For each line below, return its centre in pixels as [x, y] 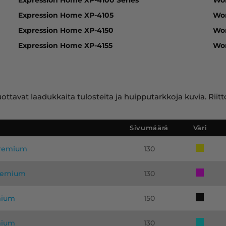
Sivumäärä [149, 127]
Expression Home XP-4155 [65, 45]
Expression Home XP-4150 [66, 30]
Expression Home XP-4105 [66, 15]
